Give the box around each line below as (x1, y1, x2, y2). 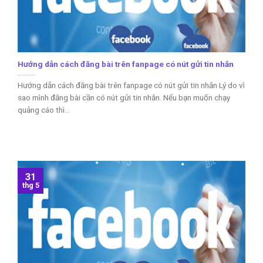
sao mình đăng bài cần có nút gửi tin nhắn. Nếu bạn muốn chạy (18, 93, 230, 103)
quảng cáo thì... (18, 105, 70, 115)
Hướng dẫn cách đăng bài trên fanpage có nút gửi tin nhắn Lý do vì (18, 80, 245, 90)
